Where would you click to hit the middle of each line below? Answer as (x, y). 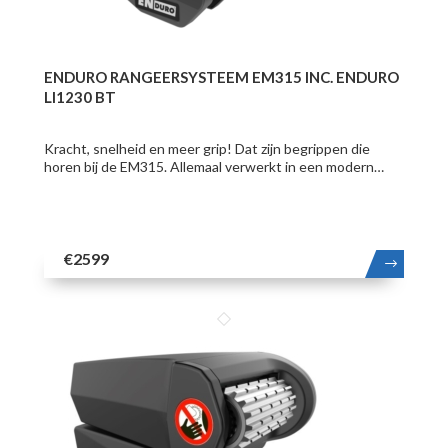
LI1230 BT (79, 96)
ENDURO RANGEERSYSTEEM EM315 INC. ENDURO (221, 76)
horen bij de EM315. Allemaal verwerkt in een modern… (213, 166)
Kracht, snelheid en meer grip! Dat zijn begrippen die (206, 148)
